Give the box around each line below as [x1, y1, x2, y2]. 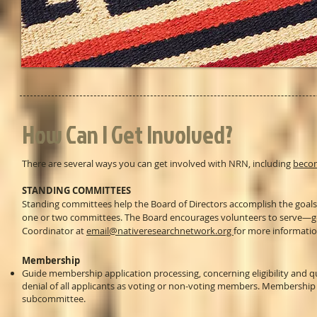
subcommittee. [22, 292, 86, 305]
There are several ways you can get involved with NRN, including [22, 157, 293, 170]
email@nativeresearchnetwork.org [86, 224, 234, 237]
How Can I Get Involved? [22, 117, 233, 151]
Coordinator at [22, 224, 86, 237]
